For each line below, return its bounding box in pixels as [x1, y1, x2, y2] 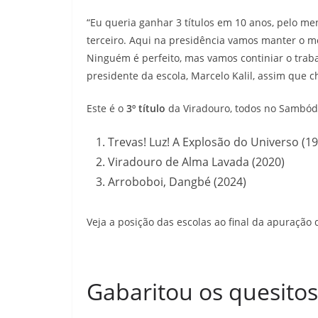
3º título [126, 102, 165, 115]
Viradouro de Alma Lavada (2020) [108, 154, 285, 170]
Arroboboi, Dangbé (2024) [108, 174, 246, 190]
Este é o [87, 102, 126, 115]
